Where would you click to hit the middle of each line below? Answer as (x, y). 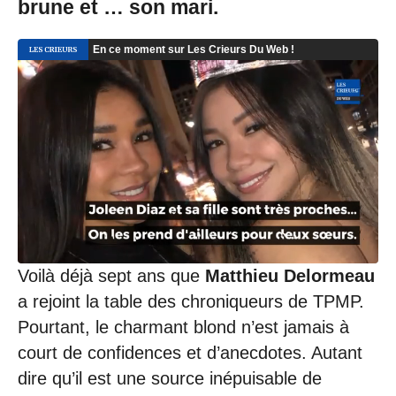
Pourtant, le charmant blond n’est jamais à (183, 327)
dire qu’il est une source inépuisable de (170, 378)
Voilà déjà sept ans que (111, 275)
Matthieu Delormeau (290, 275)
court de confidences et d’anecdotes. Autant (190, 352)
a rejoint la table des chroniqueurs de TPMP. (191, 301)
